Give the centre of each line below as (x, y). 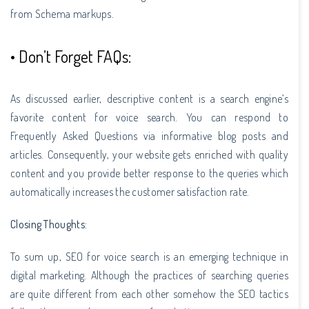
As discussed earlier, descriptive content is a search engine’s (149, 98)
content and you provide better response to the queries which (149, 173)
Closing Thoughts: (49, 224)
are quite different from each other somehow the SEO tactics (149, 293)
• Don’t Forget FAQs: (71, 56)
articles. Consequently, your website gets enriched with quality (149, 154)
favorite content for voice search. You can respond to (149, 117)
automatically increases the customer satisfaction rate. (130, 191)
